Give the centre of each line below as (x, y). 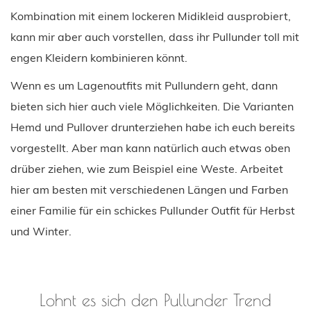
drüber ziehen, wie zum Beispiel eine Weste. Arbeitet (147, 168)
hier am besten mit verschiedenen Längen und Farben (149, 189)
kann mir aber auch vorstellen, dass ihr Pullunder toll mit (155, 36)
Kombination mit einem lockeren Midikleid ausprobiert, (151, 16)
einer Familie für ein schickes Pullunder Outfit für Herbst (153, 210)
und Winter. (41, 231)
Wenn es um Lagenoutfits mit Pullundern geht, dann (144, 85)
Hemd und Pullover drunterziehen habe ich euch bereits (153, 127)
